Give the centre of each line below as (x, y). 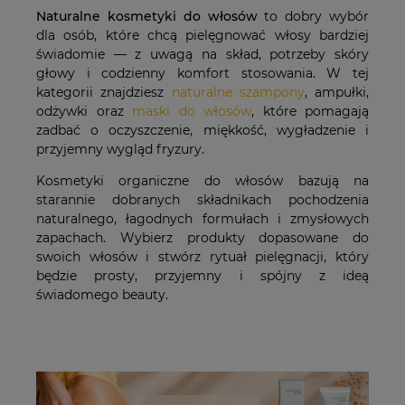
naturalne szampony (238, 93)
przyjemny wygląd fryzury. (120, 150)
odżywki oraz (84, 112)
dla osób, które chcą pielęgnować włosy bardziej (202, 36)
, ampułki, (336, 93)
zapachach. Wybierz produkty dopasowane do (202, 238)
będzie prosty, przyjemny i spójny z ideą (202, 276)
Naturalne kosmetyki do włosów (147, 17)
